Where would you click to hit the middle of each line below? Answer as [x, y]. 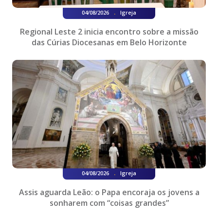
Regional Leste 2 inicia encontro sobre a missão [109, 31]
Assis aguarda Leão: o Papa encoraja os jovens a [109, 192]
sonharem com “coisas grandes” [109, 203]
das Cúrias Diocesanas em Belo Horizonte [109, 42]
